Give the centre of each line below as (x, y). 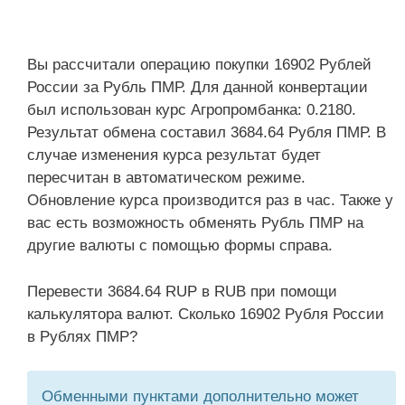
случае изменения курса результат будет (174, 155)
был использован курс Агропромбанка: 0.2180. (192, 110)
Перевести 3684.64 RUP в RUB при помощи (182, 291)
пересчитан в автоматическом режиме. (166, 178)
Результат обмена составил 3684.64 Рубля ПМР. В (207, 132)
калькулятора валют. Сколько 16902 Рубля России (206, 314)
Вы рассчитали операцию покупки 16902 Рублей (199, 65)
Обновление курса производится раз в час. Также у (210, 200)
